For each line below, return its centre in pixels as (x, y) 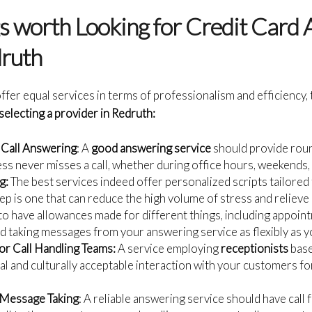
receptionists (255, 248)
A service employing (170, 248)
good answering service (153, 148)
